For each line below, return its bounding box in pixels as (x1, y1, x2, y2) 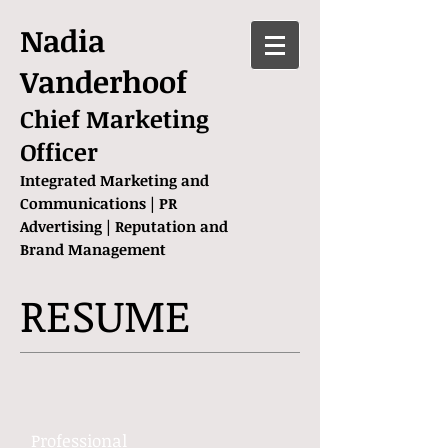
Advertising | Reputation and (20, 216, 228, 236)
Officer (20, 135, 104, 168)
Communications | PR (20, 193, 177, 213)
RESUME (20, 285, 191, 345)
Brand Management (20, 239, 170, 259)
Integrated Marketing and (20, 170, 209, 190)
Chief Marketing (20, 102, 209, 135)
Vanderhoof (20, 61, 187, 102)
